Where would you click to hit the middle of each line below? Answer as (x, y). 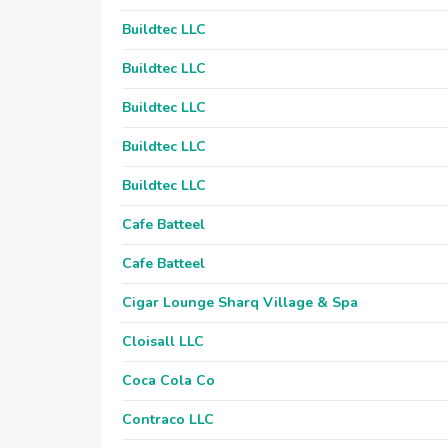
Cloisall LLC (163, 341)
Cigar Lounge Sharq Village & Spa (240, 302)
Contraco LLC (168, 419)
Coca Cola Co (168, 380)
